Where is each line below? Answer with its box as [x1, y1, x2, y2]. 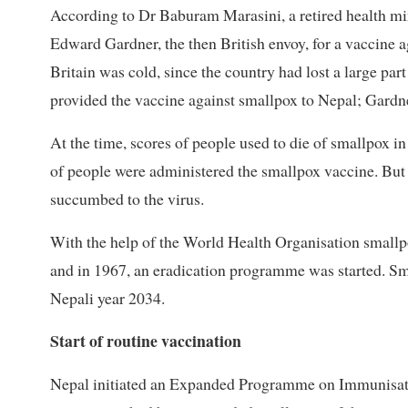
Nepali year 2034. [50, 287, 165, 310]
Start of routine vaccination [50, 329, 241, 353]
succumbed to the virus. [50, 188, 204, 210]
